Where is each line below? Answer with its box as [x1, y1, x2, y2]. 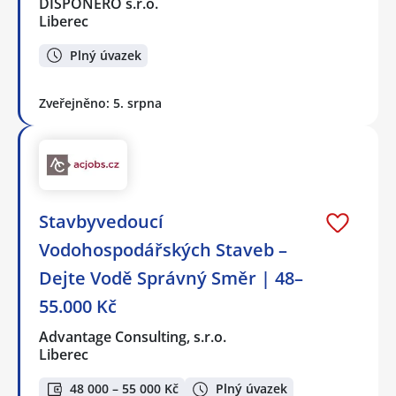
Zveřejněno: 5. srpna [39, 95, 162, 112]
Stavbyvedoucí [39, 209, 164, 233]
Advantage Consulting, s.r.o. [39, 327, 228, 346]
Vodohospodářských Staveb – [39, 238, 287, 262]
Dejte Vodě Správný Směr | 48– [39, 266, 303, 290]
